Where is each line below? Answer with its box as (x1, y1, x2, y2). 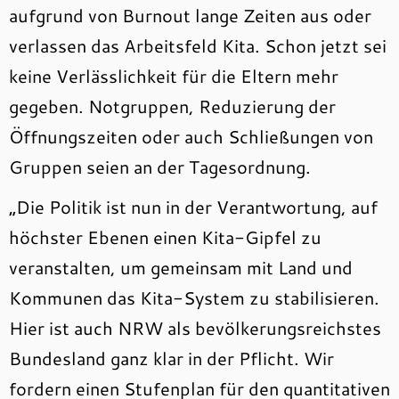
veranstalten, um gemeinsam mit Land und (9, 255, 353, 280)
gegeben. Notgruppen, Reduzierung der (9, 94, 336, 118)
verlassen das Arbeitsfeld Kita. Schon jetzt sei (9, 33, 387, 58)
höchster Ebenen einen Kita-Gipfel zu (9, 224, 322, 249)
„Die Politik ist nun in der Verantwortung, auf (9, 194, 378, 219)
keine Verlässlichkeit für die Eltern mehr (9, 63, 338, 88)
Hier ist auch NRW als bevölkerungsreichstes (9, 315, 381, 340)
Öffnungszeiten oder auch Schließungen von (9, 124, 373, 149)
